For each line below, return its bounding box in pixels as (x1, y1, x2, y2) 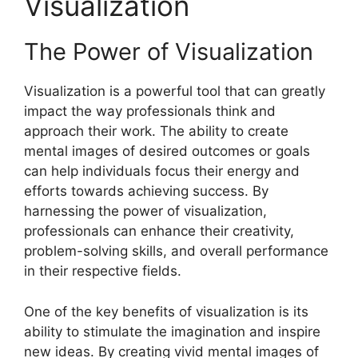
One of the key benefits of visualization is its (24, 303, 308, 320)
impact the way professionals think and (24, 103, 276, 120)
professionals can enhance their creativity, (24, 223, 294, 240)
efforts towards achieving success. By (24, 183, 268, 200)
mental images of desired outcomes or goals (24, 143, 310, 160)
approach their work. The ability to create (24, 123, 288, 140)
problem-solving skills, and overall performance (24, 243, 328, 260)
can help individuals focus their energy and (24, 163, 300, 180)
